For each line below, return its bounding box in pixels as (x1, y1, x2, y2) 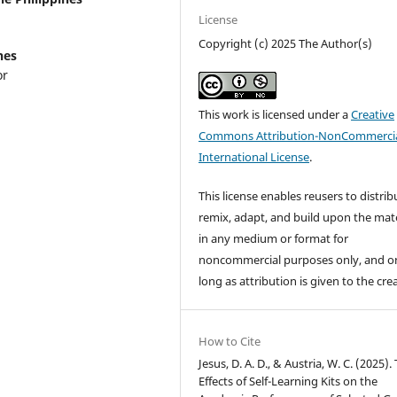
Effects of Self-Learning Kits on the (198, 372, 378, 389)
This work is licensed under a (198, 105, 352, 122)
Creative (351, 105, 395, 122)
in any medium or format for (198, 230, 349, 246)
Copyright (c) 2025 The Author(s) (198, 35, 373, 51)
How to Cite (198, 332, 261, 349)
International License (198, 148, 310, 165)
